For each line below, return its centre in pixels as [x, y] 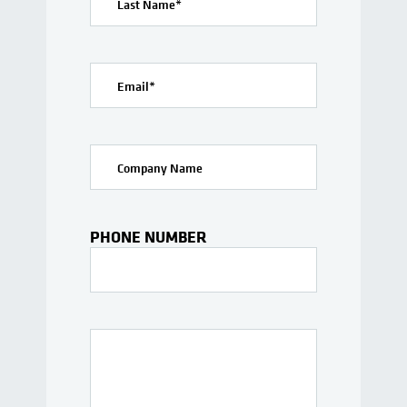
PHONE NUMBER [149, 236]
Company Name [160, 168]
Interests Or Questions [178, 352]
